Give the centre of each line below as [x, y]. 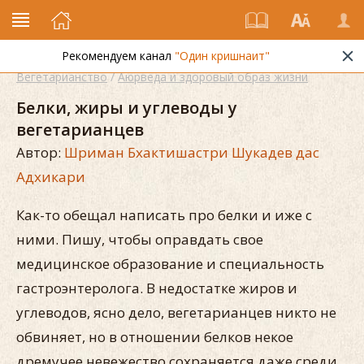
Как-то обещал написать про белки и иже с [164, 215]
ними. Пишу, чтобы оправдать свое [140, 239]
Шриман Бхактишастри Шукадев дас [192, 152]
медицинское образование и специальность [170, 264]
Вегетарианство [62, 77]
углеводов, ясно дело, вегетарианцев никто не [176, 312]
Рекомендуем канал [118, 56]
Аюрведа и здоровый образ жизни [213, 77]
